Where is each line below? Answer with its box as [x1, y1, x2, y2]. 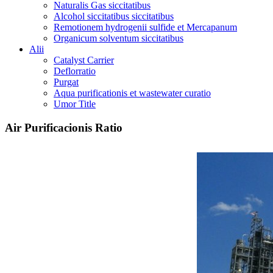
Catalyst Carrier [54, 55, 114, 66]
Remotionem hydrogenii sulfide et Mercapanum [54, 22, 237, 33]
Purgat [54, 77, 79, 88]
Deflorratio [54, 66, 96, 77]
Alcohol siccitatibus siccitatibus [54, 11, 174, 22]
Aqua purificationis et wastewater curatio [54, 88, 211, 99]
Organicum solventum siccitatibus [54, 33, 183, 44]
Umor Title [54, 99, 96, 110]
